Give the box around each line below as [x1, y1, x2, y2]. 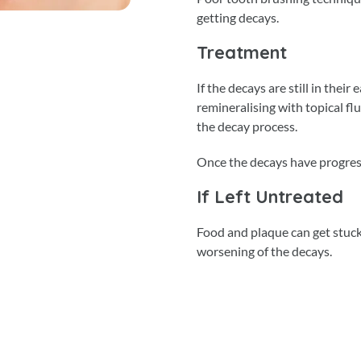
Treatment [197, 41, 287, 64]
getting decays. [197, 10, 279, 25]
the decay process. [197, 118, 297, 134]
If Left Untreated [197, 185, 343, 208]
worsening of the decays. [197, 243, 332, 259]
